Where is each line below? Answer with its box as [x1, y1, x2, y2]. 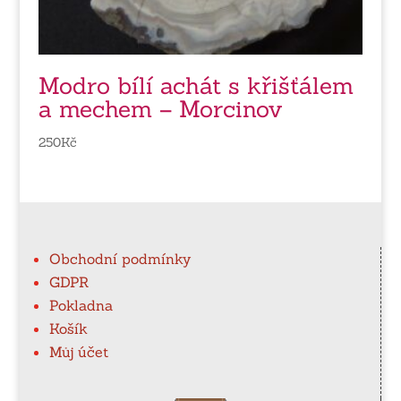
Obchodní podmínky [49, 250, 192, 269]
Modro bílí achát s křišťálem [38, 70, 354, 100]
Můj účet [49, 343, 109, 362]
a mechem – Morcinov [38, 93, 282, 124]
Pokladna [49, 296, 114, 315]
